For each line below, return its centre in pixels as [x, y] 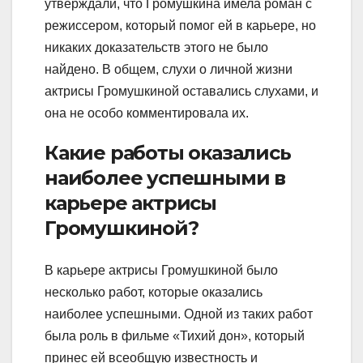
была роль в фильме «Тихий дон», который [175, 335]
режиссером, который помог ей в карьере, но [180, 26]
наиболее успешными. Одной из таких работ [179, 314]
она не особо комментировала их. [147, 113]
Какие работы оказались [168, 153]
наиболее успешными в [165, 178]
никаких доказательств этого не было [156, 48]
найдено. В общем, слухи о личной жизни [169, 70]
